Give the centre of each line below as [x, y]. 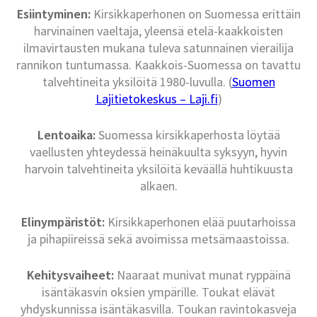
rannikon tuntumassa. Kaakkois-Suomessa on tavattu [158, 65]
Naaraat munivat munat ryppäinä [202, 275]
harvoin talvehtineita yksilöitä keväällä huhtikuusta [158, 169]
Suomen [253, 82]
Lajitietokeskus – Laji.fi [156, 99]
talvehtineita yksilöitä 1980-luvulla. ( [137, 82]
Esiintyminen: [53, 14]
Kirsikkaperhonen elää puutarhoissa [200, 222]
